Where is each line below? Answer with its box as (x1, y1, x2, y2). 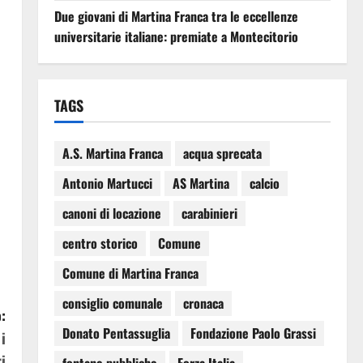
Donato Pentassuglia (62, 323, 170, 344)
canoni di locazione (62, 203, 161, 224)
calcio (249, 173, 280, 194)
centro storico (62, 233, 138, 254)
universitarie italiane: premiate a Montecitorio (53, 26, 298, 46)
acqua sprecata (182, 143, 262, 164)
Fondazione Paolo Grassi (190, 323, 316, 344)
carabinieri (181, 203, 237, 224)
